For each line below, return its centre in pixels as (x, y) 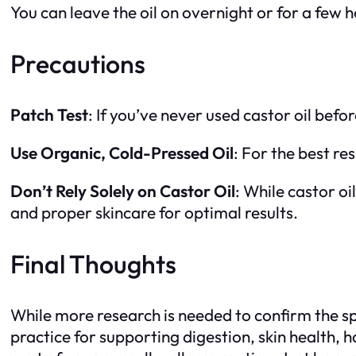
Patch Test (49, 115)
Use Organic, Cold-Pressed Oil (122, 152)
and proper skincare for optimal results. (154, 212)
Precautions (78, 64)
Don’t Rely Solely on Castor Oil (123, 190)
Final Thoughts (93, 263)
